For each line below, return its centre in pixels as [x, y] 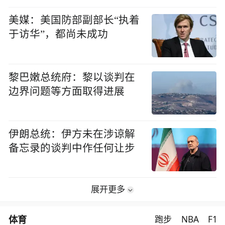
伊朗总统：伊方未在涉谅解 [72, 134]
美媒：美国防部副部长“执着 [74, 20]
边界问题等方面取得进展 [67, 91]
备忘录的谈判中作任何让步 [72, 148]
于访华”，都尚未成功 [59, 34]
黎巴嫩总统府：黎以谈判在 [72, 77]
